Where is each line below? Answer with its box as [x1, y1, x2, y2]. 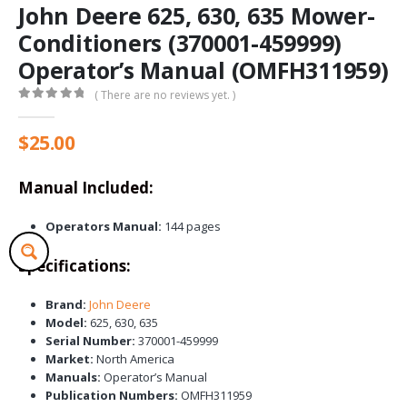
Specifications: [18, 255, 131, 277]
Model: [45, 314, 87, 332]
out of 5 [25, 104, 74, 115]
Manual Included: [18, 176, 154, 198]
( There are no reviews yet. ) [94, 86, 236, 103]
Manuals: [45, 369, 101, 386]
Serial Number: [45, 333, 135, 350]
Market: [45, 351, 94, 368]
